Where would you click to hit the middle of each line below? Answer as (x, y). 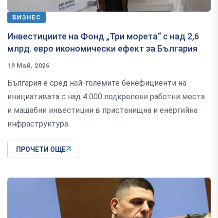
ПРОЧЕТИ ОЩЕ (41, 150)
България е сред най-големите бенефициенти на (97, 83)
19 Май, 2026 (28, 66)
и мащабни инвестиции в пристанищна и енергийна (102, 110)
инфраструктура (38, 124)
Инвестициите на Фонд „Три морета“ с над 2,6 (103, 36)
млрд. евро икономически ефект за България (103, 49)
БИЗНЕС (27, 18)
